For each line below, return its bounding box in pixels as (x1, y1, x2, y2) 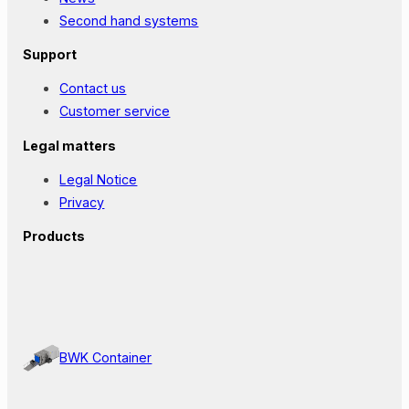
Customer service (59, 103, 171, 120)
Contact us (59, 80, 127, 97)
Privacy (59, 194, 105, 210)
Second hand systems (59, 12, 199, 28)
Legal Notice (59, 171, 138, 187)
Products (23, 228, 86, 245)
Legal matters (23, 137, 117, 153)
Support (23, 47, 78, 63)
